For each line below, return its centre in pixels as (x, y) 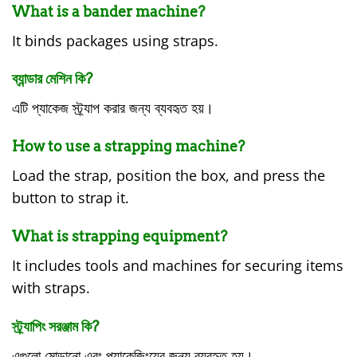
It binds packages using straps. (115, 40)
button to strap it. (71, 198)
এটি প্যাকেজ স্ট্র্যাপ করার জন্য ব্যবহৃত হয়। (113, 108)
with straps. (51, 288)
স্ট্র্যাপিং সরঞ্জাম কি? (55, 326)
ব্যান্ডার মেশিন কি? (52, 79)
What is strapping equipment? (120, 237)
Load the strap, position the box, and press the (169, 176)
